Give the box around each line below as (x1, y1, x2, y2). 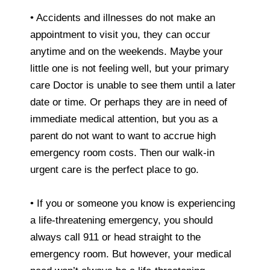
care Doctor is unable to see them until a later (30, 79, 236, 91)
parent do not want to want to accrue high (30, 130, 216, 142)
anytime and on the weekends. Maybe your (30, 45, 223, 57)
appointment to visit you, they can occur (30, 28, 210, 40)
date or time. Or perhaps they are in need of (30, 96, 227, 108)
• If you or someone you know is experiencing (30, 197, 235, 209)
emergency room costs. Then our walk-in (30, 146, 215, 159)
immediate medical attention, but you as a (30, 113, 218, 125)
